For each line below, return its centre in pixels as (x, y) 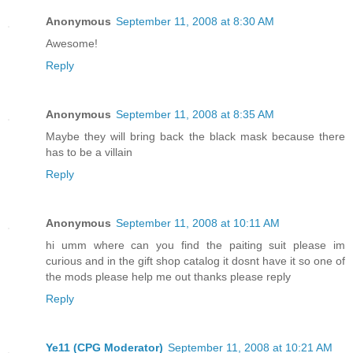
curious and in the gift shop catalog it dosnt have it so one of (195, 260)
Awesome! (72, 43)
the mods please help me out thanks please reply (168, 276)
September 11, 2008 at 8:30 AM (195, 21)
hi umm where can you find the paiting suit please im (195, 245)
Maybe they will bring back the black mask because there (195, 136)
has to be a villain (89, 152)
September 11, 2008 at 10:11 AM (198, 223)
